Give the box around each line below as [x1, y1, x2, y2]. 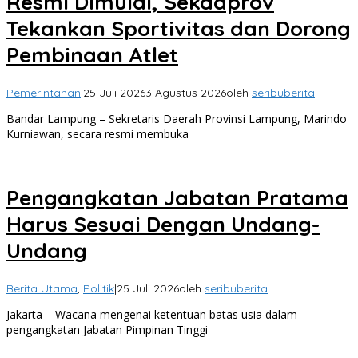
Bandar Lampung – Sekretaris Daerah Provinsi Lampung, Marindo [6, 110, 347, 126]
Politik [83, 280, 114, 296]
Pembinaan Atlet [6, 42, 178, 69]
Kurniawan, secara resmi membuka [6, 125, 189, 141]
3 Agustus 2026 [145, 85, 226, 100]
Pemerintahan [6, 85, 81, 100]
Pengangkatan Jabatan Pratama [6, 185, 348, 212]
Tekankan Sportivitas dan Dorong [6, 15, 351, 42]
